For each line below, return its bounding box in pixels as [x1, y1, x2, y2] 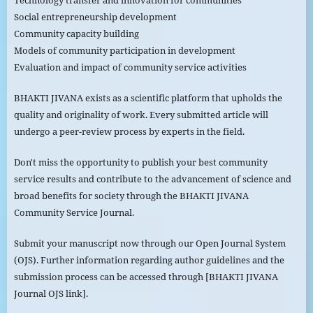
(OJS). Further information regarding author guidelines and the [13, 254, 284, 267]
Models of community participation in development [13, 44, 235, 57]
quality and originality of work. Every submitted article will [13, 108, 268, 122]
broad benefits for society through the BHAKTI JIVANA [13, 189, 249, 203]
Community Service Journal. [13, 206, 134, 219]
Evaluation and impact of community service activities [13, 61, 247, 73]
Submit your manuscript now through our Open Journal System [13, 237, 286, 250]
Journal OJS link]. [13, 287, 88, 300]
